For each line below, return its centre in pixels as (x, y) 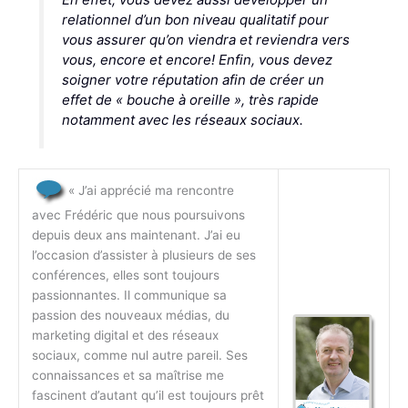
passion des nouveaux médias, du (130, 316)
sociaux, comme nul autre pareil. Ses (139, 356)
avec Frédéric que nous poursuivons (138, 215)
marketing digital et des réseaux (125, 336)
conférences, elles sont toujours (125, 275)
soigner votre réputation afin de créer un (193, 79)
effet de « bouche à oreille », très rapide (190, 99)
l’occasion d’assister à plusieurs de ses (143, 255)
